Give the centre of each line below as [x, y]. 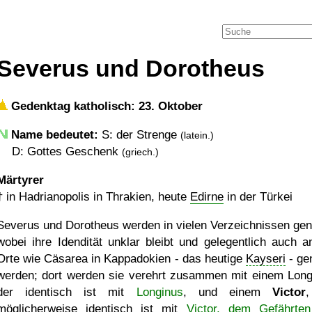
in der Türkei [258, 197]
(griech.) [140, 152]
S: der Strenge [139, 135]
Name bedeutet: [55, 135]
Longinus [159, 292]
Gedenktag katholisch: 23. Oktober [105, 106]
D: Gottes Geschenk [67, 151]
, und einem [227, 292]
